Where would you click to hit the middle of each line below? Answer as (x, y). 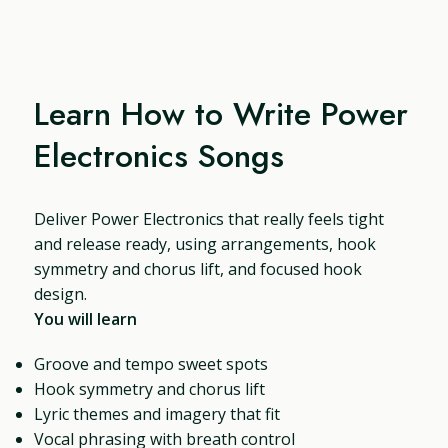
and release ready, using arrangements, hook (205, 243)
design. (61, 293)
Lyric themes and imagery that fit (157, 413)
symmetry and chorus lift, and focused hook (198, 268)
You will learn (86, 318)
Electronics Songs (159, 155)
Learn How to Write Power (221, 113)
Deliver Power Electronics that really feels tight (209, 218)
